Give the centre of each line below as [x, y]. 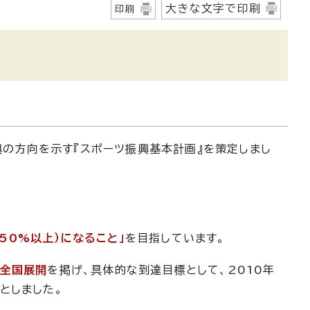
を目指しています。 [175, 238]
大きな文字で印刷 [213, 8]
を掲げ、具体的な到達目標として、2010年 [161, 270]
